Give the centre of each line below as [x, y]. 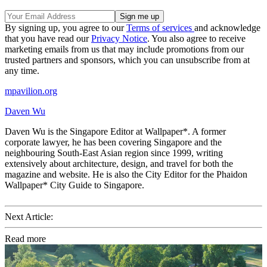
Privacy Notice [119, 39]
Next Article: [29, 217]
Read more [25, 239]
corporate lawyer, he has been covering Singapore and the [113, 142]
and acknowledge [227, 28]
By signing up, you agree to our [66, 28]
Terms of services [160, 28]
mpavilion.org [31, 91]
